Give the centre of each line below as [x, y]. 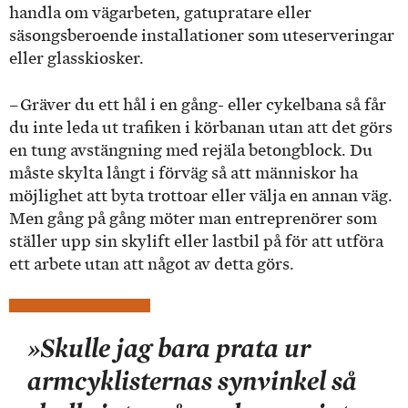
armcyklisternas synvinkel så [192, 380]
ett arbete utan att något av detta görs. [152, 264]
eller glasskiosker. [76, 59]
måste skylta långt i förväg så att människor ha [184, 173]
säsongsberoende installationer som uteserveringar [202, 36]
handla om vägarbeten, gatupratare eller [160, 13]
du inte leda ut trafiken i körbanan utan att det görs [201, 127]
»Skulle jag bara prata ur [169, 347]
